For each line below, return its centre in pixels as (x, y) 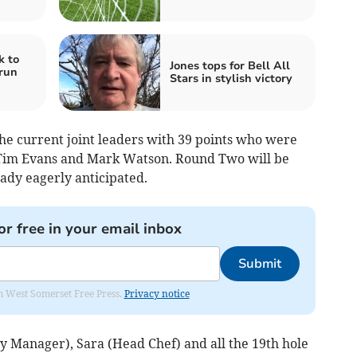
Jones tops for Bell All (230, 65)
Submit (259, 263)
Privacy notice (157, 293)
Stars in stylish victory (231, 78)
